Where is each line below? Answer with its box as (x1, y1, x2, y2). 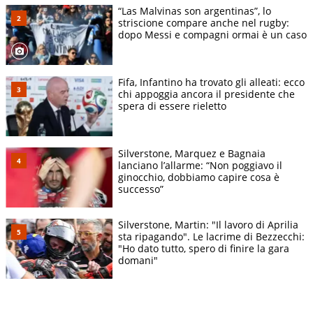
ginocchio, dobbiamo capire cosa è (118, 170, 279, 184)
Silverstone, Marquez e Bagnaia (118, 147, 265, 161)
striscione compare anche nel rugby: (118, 16, 289, 30)
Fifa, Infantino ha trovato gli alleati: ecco (118, 75, 305, 89)
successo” (118, 182, 163, 196)
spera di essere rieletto (118, 99, 226, 113)
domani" (118, 254, 158, 268)
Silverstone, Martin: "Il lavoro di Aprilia (118, 218, 298, 232)
